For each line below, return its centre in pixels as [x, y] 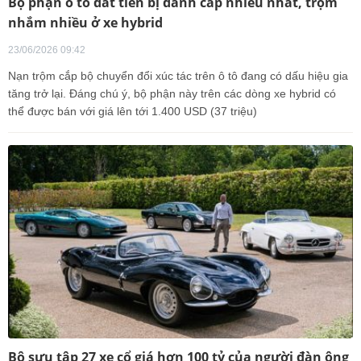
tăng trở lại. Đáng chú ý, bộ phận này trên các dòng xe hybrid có [172, 93]
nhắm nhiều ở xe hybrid [85, 22]
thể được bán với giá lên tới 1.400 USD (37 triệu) [133, 111]
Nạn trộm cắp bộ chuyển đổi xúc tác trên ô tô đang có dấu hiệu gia [178, 75]
